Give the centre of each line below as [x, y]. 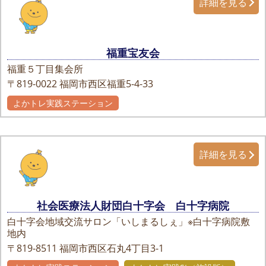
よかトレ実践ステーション [63, 103]
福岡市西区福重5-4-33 [106, 84]
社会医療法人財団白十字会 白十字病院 [133, 206]
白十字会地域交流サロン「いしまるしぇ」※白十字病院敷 [129, 222]
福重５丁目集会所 [45, 69]
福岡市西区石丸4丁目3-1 [112, 248]
